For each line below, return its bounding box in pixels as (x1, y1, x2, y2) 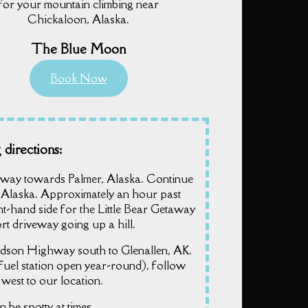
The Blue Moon (31, 39, 126, 58)
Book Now (49, 70, 107, 86)
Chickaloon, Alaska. (27, 12, 129, 27)
